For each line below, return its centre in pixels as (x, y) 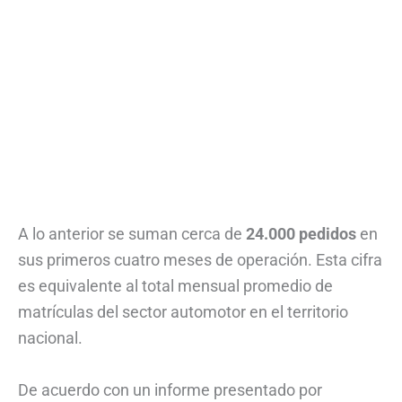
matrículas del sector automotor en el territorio (183, 312)
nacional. (50, 338)
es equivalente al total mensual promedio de (175, 286)
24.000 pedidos (303, 234)
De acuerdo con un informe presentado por (170, 390)
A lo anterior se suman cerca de (132, 234)
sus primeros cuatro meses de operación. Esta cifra (200, 260)
